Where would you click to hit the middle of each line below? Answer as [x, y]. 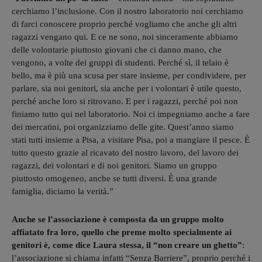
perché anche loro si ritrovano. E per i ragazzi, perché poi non [125, 101]
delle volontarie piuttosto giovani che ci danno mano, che [117, 49]
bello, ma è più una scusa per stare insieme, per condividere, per [129, 75]
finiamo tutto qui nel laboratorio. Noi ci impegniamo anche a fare [131, 114]
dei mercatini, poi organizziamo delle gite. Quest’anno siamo [123, 127]
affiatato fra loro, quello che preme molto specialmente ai [122, 232]
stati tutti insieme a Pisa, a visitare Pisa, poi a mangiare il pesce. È [131, 139]
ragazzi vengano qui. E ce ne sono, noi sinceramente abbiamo [125, 37]
